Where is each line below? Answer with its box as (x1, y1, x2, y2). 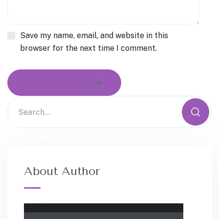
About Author (24, 164, 100, 178)
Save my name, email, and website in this (20, 31, 168, 41)
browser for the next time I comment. (20, 44, 157, 53)
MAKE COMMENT (26, 79, 88, 87)
